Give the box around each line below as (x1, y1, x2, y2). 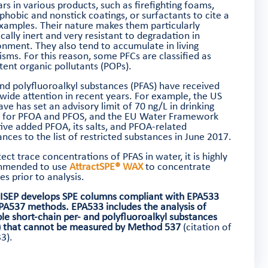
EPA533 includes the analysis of (71, 202, 206, 212)
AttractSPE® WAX (69, 162, 143, 172)
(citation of (182, 222, 232, 233)
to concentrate (142, 162, 211, 172)
